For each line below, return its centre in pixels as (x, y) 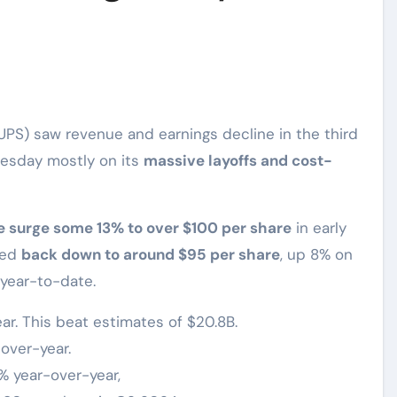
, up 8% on (316, 254)
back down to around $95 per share (151, 254)
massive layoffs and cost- (238, 160)
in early (319, 228)
